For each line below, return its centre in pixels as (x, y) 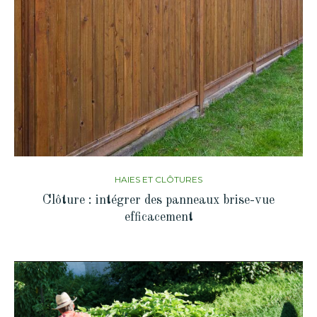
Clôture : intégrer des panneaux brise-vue (158, 200)
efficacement (158, 217)
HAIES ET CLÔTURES (158, 179)
